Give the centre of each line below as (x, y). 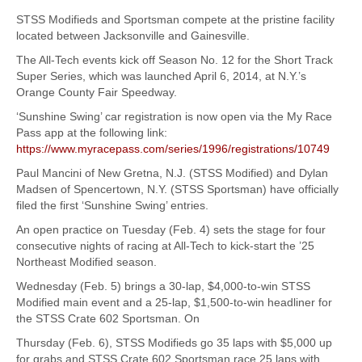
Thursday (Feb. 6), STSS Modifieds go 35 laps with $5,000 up (174, 343)
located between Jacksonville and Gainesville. (133, 36)
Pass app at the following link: (92, 133)
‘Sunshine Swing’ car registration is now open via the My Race (174, 117)
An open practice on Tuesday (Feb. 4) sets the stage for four (171, 230)
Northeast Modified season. (86, 262)
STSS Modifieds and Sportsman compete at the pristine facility (175, 20)
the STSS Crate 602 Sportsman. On (108, 319)
